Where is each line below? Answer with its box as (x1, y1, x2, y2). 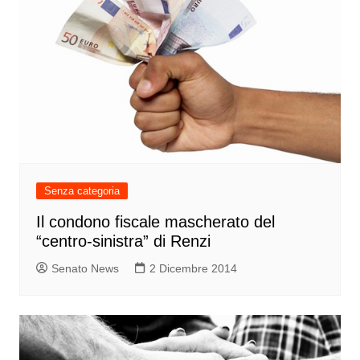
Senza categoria (43, 185, 120, 198)
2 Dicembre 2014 (149, 262, 237, 276)
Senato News (51, 262, 119, 276)
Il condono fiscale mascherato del (35, 213, 275, 231)
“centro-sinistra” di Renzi (35, 232, 211, 251)
